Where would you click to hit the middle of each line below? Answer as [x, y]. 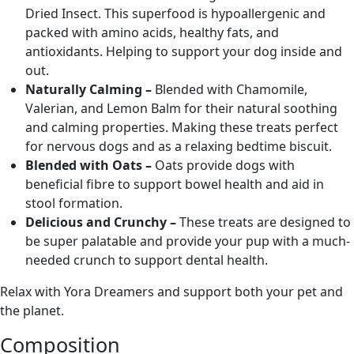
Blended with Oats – [90, 166]
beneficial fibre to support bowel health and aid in [175, 185]
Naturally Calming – [90, 90]
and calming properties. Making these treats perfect [182, 128]
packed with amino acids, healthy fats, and [152, 33]
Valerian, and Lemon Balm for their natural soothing [181, 109]
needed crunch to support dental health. [147, 260]
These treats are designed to [265, 222]
